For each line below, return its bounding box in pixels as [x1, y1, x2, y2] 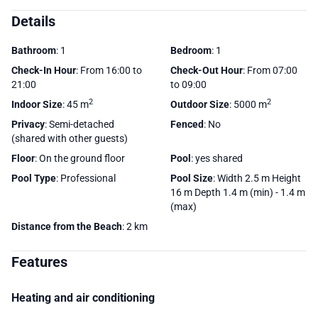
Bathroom [11, 44, 56, 56]
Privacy [11, 118, 45, 130]
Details [11, 12, 55, 30]
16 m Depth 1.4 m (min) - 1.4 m [170, 186, 305, 198]
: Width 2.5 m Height [213, 172, 301, 184]
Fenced [170, 118, 204, 130]
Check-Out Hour [170, 64, 243, 76]
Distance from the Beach [11, 220, 122, 232]
